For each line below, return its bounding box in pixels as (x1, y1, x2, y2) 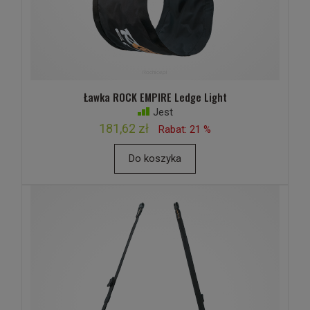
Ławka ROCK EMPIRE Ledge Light (83, 89, 227, 104)
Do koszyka (129, 152, 181, 165)
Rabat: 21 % (158, 123, 211, 136)
